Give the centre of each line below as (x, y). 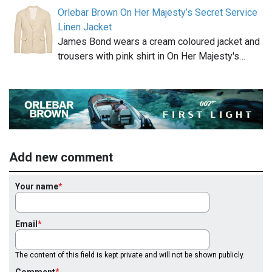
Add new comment (61, 157)
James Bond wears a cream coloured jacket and (159, 41)
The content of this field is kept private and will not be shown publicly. (130, 255)
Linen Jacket (85, 27)
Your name (37, 186)
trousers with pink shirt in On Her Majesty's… (151, 56)
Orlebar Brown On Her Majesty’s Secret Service (158, 12)
